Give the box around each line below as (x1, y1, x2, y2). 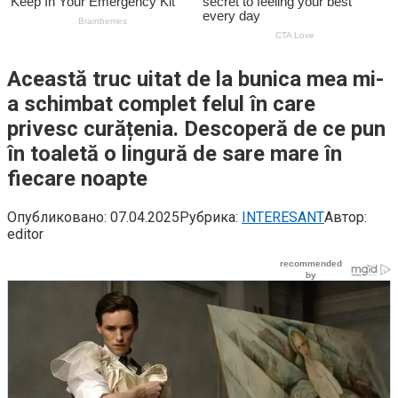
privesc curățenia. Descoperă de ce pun (7, 115, 386, 141)
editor (7, 225, 44, 243)
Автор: (324, 208, 367, 226)
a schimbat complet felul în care (7, 91, 315, 116)
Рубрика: (179, 208, 238, 226)
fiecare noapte (7, 165, 147, 191)
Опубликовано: (7, 208, 107, 226)
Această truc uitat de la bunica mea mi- (7, 66, 384, 92)
